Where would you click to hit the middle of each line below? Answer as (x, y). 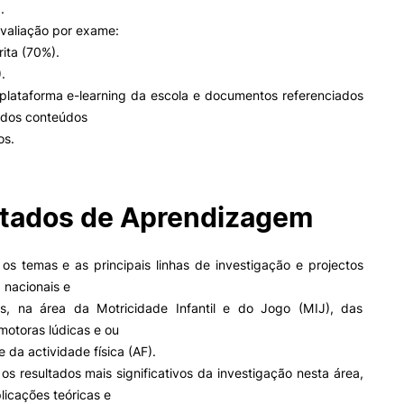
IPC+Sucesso (107, 108)
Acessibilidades (113, 25)
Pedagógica (104, 142)
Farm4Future (105, 87)
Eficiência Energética (124, 67)
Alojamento (102, 46)
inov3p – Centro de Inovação (143, 129)
